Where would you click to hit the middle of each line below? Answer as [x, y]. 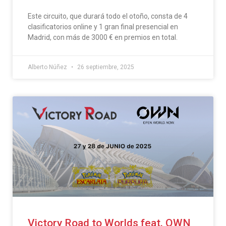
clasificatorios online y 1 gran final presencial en [103, 26]
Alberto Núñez [48, 67]
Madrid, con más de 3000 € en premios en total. [103, 37]
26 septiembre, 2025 [105, 67]
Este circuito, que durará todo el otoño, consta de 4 [108, 16]
